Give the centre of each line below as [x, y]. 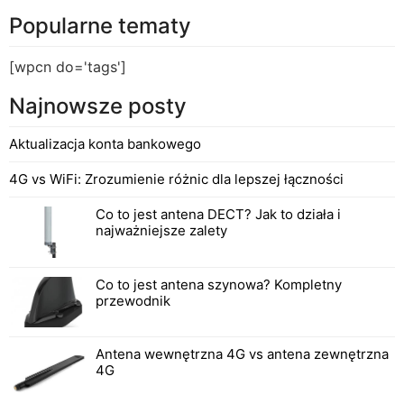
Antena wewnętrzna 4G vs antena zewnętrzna [242, 354]
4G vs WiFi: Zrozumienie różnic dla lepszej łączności [176, 179]
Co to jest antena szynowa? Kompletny [218, 284]
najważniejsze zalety [161, 231]
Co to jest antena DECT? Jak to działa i [218, 215]
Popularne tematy [100, 26]
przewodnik [133, 300]
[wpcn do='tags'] [68, 67]
